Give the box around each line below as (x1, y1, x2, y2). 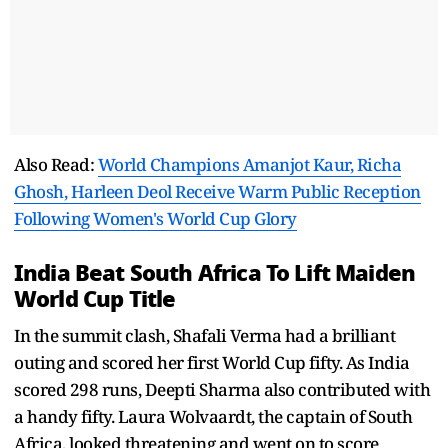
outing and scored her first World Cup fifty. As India (14, 350, 410, 374)
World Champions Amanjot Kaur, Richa (97, 152, 401, 176)
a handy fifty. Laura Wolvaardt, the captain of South (14, 404, 412, 428)
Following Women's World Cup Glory (14, 206, 297, 230)
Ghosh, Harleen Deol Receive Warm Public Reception (14, 179, 421, 203)
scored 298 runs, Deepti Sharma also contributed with (14, 377, 430, 401)
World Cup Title (14, 281, 176, 316)
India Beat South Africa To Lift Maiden (14, 255, 416, 290)
